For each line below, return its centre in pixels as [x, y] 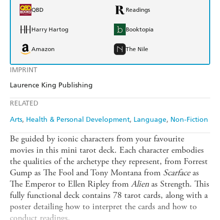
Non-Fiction [189, 120]
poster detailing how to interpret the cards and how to [103, 207]
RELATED [24, 104]
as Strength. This [179, 184]
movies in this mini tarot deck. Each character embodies [107, 150]
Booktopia [140, 30]
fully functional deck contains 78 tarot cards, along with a [109, 195]
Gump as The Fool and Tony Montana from [86, 173]
